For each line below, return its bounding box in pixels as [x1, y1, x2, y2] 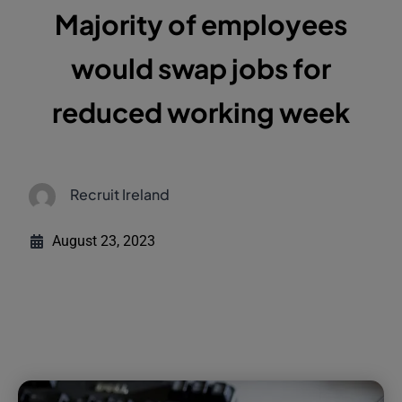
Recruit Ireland [70, 185, 170, 205]
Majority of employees [55, 7, 347, 42]
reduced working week [52, 95, 350, 130]
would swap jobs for [71, 51, 331, 86]
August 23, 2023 [52, 232, 156, 250]
